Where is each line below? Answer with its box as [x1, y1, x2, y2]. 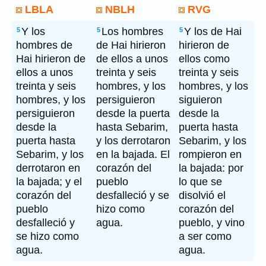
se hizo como [16, 230, 79, 242]
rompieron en [179, 148, 242, 160]
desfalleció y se [96, 189, 169, 201]
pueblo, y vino [179, 217, 245, 229]
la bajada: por [179, 162, 243, 174]
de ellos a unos [96, 53, 168, 65]
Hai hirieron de [16, 53, 85, 65]
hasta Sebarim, [96, 121, 168, 133]
